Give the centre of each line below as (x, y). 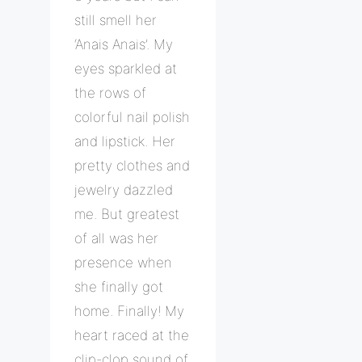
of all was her (116, 238)
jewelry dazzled (124, 189)
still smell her (116, 20)
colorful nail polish (132, 117)
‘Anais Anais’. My (124, 44)
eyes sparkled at (126, 68)
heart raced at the (132, 335)
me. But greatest (127, 214)
